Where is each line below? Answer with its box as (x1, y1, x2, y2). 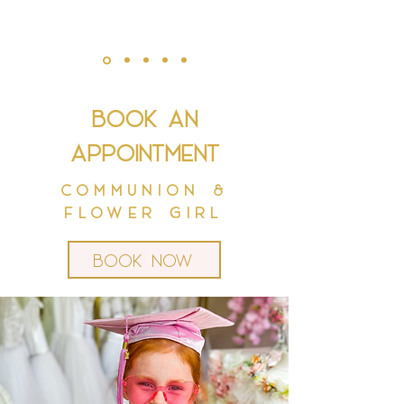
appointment (69, 137, 219, 167)
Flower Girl (64, 202, 225, 222)
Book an (91, 103, 197, 133)
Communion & (60, 179, 229, 199)
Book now (92, 248, 193, 271)
